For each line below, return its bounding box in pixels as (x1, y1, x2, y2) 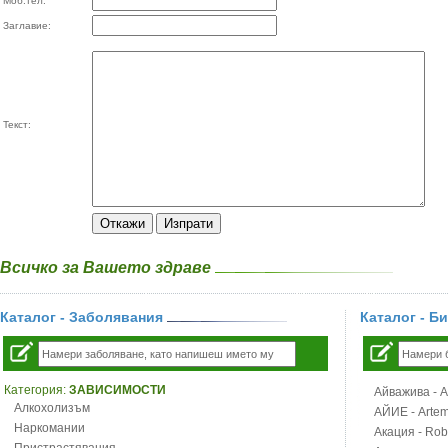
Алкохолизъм (14, 401, 90, 415)
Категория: (4, 383, 69, 397)
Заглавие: (3, 20, 51, 31)
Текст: (3, 119, 31, 130)
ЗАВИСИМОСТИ (69, 383, 166, 397)
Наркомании (14, 421, 85, 435)
